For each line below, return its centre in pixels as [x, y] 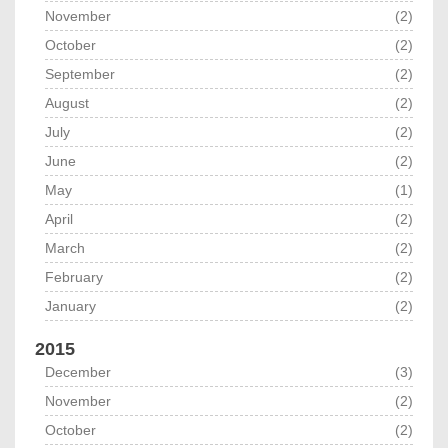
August [67, 103]
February [74, 277]
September [80, 74]
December [78, 372]
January [70, 306]
